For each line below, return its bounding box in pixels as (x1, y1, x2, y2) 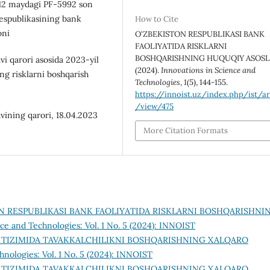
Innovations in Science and (161, 64, 256, 75)
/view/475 (135, 101, 174, 111)
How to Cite (135, 13, 179, 24)
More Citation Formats (143, 125, 228, 136)
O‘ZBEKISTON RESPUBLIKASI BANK (135, 28, 265, 39)
